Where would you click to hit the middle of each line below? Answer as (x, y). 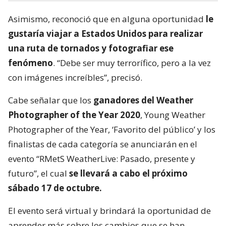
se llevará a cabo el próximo (128, 174)
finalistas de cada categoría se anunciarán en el (103, 144)
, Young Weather (173, 115)
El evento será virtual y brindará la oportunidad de (109, 211)
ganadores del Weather (142, 100)
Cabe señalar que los (50, 100)
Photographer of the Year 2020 (74, 115)
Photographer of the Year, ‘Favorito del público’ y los (112, 130)
